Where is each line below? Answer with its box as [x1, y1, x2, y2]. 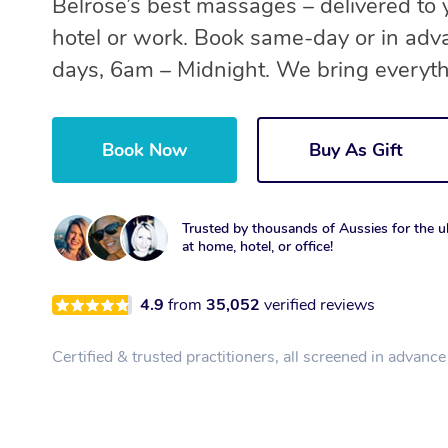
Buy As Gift [309, 138, 403, 163]
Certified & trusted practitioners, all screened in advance [52, 346, 446, 369]
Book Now [102, 138, 187, 163]
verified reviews [264, 294, 375, 317]
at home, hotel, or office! [182, 237, 333, 257]
